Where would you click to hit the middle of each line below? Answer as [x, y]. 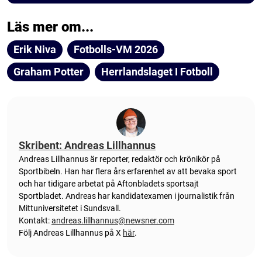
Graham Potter [49, 71]
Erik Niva [35, 49]
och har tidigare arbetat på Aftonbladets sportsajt [109, 183]
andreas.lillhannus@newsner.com [113, 220]
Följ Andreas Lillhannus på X [71, 232]
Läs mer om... [50, 27]
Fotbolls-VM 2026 [116, 49]
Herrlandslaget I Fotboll [157, 71]
